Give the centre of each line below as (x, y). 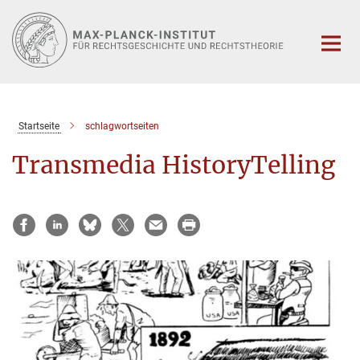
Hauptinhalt (37, 15)
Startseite (39, 126)
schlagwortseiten (122, 126)
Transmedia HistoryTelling (174, 164)
